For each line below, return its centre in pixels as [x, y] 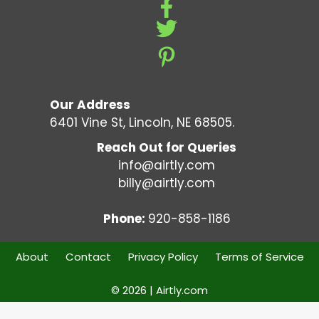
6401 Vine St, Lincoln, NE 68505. [142, 122]
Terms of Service [259, 256]
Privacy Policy [163, 256]
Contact [88, 256]
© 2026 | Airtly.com [159, 290]
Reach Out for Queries [167, 147]
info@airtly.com [167, 165]
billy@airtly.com [167, 183]
